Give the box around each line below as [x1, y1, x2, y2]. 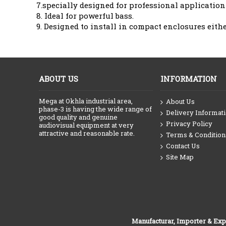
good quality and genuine [39, 112, 118, 122]
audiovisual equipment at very [39, 120, 134, 130]
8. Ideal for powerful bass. [36, 10, 134, 21]
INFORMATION [160, 73, 217, 84]
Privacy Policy [166, 119, 212, 128]
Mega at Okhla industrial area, [39, 96, 133, 105]
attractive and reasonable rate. [39, 128, 135, 138]
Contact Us [166, 141, 200, 151]
